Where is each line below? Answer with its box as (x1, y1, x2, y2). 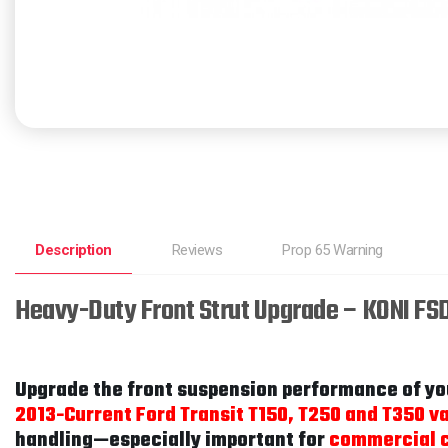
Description (35, 241, 112, 259)
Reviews (171, 241, 222, 259)
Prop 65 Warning (282, 241, 383, 259)
